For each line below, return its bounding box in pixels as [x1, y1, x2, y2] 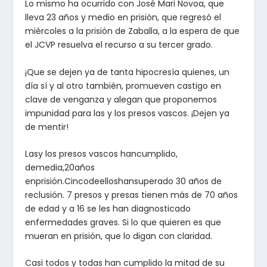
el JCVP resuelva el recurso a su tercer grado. [25, 39, 213, 51]
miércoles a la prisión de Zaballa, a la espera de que [25, 25, 240, 38]
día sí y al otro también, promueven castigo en [25, 79, 222, 92]
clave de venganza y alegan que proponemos [25, 93, 218, 105]
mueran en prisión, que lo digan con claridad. [25, 229, 213, 242]
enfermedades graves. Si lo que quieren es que [25, 216, 222, 228]
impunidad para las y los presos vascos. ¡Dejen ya [25, 107, 230, 119]
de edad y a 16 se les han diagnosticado [25, 202, 191, 215]
